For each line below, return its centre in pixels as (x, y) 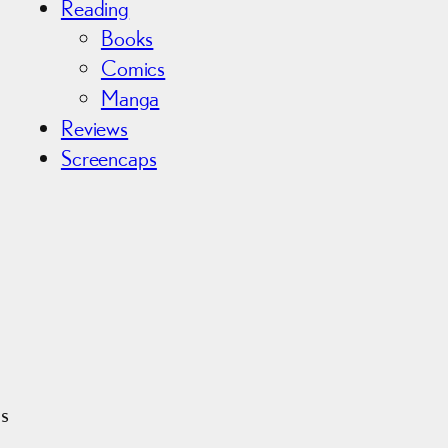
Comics (133, 67)
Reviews (94, 127)
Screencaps (108, 157)
